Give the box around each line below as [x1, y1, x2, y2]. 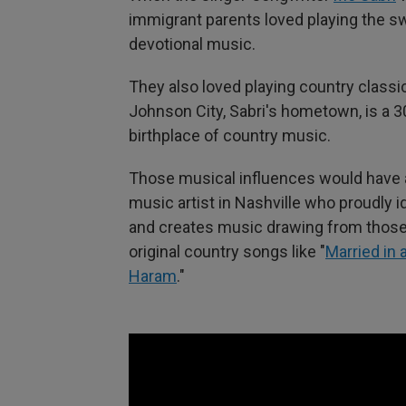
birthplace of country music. [129, 126, 331, 146]
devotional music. [129, 34, 256, 54]
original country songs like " [129, 242, 325, 262]
